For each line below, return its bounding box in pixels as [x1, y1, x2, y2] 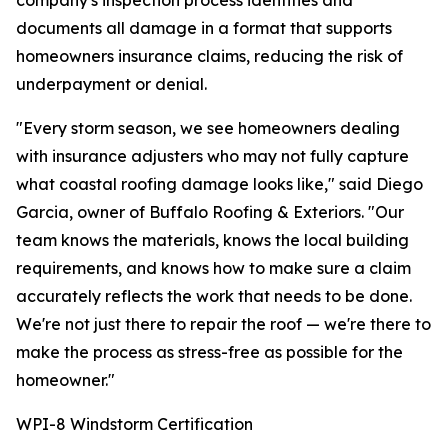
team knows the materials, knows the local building [16, 230, 409, 251]
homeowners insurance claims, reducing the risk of [16, 46, 403, 67]
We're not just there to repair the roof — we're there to [16, 314, 431, 335]
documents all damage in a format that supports [16, 18, 392, 39]
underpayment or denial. [16, 74, 207, 95]
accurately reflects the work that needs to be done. [16, 286, 412, 307]
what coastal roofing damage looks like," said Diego [16, 174, 423, 195]
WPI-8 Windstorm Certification [16, 414, 253, 435]
